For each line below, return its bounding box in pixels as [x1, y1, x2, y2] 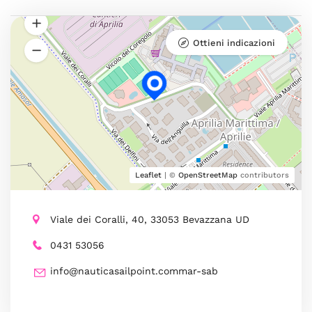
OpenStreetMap [178, 171, 237, 180]
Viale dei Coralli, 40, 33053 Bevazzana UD [50, 214, 249, 225]
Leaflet [135, 171, 162, 180]
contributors [237, 171, 289, 180]
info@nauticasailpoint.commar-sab [50, 265, 218, 276]
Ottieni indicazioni [193, 38, 275, 48]
